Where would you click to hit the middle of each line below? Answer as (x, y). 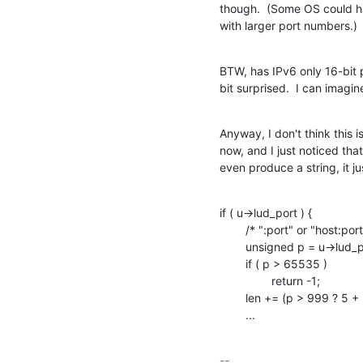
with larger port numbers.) (288, 25)
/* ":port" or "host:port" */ (226, 229)
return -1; (226, 280)
